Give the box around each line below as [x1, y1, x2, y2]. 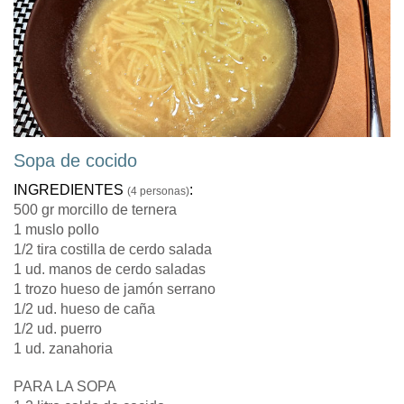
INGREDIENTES [14, 182, 127, 198]
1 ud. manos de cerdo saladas [14, 262, 206, 278]
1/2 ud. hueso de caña [14, 301, 155, 317]
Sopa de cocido [14, 151, 137, 171]
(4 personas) [127, 185, 189, 198]
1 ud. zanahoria [14, 341, 113, 357]
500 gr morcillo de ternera [14, 202, 177, 218]
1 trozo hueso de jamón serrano [14, 281, 216, 298]
